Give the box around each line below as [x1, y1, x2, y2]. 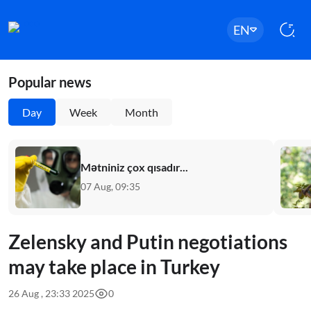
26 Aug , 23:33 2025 [8, 287, 94, 299]
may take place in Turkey [8, 255, 220, 278]
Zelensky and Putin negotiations [8, 230, 287, 253]
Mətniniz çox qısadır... [81, 160, 188, 174]
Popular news [8, 74, 92, 90]
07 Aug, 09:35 [81, 180, 140, 192]
